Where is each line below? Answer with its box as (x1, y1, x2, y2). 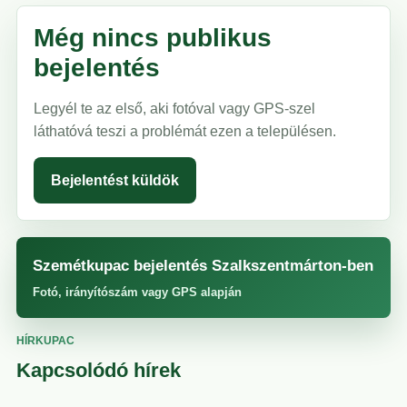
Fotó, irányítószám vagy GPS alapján (33, 285, 242, 300)
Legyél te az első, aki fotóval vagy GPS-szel (34, 101, 315, 117)
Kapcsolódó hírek (16, 359, 181, 382)
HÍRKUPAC (16, 334, 74, 348)
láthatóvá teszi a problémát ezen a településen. (34, 124, 336, 140)
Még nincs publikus (34, 24, 272, 53)
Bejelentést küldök (51, 173, 179, 189)
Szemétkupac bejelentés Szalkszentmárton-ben (33, 256, 373, 275)
